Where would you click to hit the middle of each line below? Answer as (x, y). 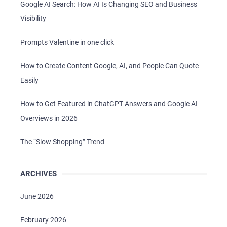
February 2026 (43, 220)
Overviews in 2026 (49, 118)
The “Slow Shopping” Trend (62, 142)
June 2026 (37, 196)
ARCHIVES (39, 174)
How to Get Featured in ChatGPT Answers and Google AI (109, 104)
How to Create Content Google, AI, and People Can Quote (109, 66)
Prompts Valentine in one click (67, 42)
